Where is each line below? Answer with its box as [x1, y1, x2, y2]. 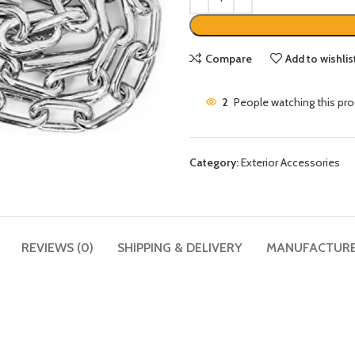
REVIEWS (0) [21, 240, 94, 256]
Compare [204, 51, 252, 66]
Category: [189, 155, 239, 170]
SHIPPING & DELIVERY [116, 240, 242, 256]
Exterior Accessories [241, 155, 340, 170]
